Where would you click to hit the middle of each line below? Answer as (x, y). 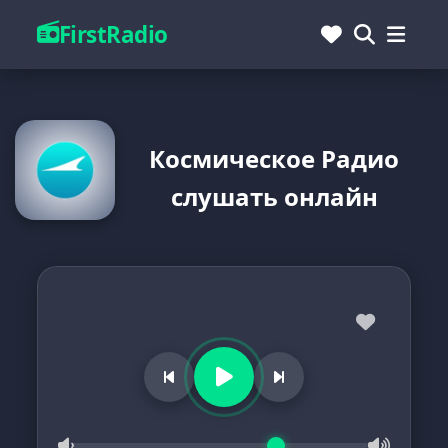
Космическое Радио (274, 158)
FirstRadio (113, 34)
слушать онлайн (274, 196)
